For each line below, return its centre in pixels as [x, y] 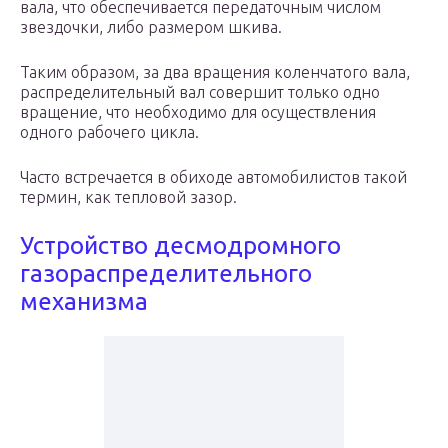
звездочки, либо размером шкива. [151, 27]
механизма [84, 302]
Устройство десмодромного [180, 246]
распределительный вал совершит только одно [200, 92]
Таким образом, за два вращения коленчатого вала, [215, 72]
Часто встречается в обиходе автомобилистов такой [213, 177]
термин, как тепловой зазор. [130, 197]
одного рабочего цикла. [109, 132]
